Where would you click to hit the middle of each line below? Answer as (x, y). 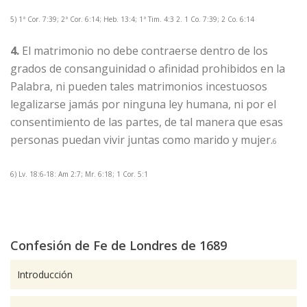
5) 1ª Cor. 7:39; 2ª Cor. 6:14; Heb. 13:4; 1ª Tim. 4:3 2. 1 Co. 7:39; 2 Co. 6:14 (132, 19)
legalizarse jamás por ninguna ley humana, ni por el (143, 104)
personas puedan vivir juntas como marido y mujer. (142, 140)
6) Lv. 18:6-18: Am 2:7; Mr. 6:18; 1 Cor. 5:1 (79, 174)
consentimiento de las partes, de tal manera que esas (147, 122)
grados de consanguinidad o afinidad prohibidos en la (148, 69)
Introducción (45, 274)
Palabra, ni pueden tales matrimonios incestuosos (139, 86)
